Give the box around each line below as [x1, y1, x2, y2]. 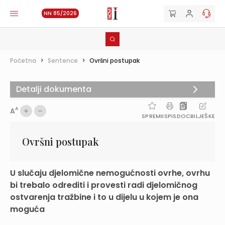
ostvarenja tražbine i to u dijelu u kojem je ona [10, 191, 198, 203]
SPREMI [142, 112, 163, 120]
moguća [10, 203, 45, 215]
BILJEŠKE [190, 112, 215, 120]
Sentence [48, 56, 78, 65]
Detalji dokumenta [16, 83, 91, 95]
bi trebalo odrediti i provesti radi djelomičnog [10, 179, 197, 191]
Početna [10, 56, 36, 65]
